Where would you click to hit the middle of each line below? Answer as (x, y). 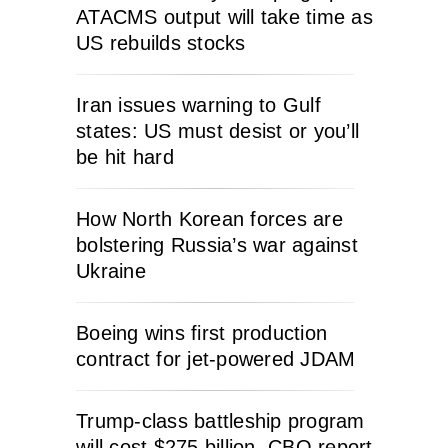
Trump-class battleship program (220, 421)
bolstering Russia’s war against (217, 245)
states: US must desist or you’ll (217, 131)
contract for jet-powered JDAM (216, 359)
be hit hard (125, 157)
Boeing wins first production (201, 333)
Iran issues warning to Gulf (198, 105)
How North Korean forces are (209, 219)
